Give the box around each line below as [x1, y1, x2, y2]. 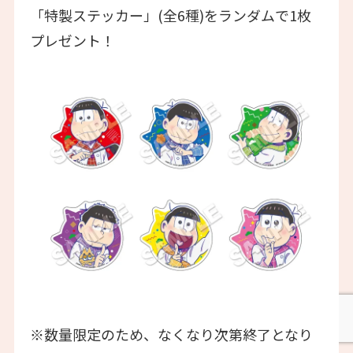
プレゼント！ [29, 30, 115, 51]
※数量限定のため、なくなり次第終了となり [29, 323, 313, 344]
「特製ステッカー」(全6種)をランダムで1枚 [29, 5, 311, 26]
